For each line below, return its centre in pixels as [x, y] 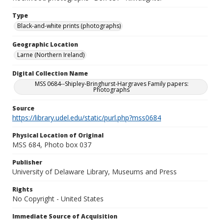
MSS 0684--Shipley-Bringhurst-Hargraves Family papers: [111, 84]
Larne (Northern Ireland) [51, 55]
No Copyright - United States [58, 199]
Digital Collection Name [50, 73]
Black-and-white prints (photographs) [69, 26]
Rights [23, 189]
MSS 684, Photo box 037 [52, 145]
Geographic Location [45, 44]
